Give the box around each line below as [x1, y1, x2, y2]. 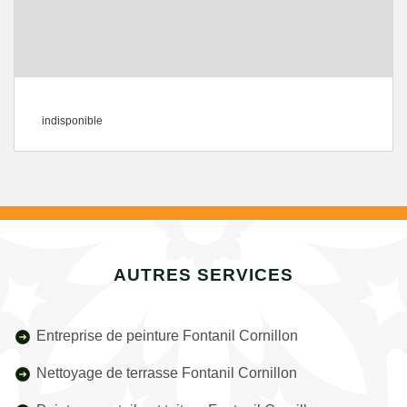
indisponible [42, 114, 103, 127]
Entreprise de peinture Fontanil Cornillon [36, 328, 298, 343]
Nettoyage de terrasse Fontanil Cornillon [36, 365, 297, 381]
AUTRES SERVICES [114, 265, 293, 284]
